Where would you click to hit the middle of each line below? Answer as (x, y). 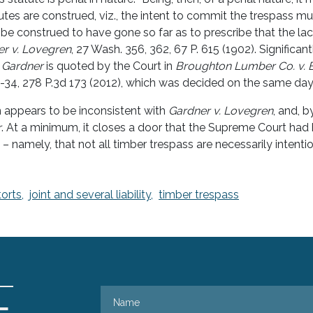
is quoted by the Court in (109, 66)
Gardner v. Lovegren (221, 111)
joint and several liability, (91, 195)
